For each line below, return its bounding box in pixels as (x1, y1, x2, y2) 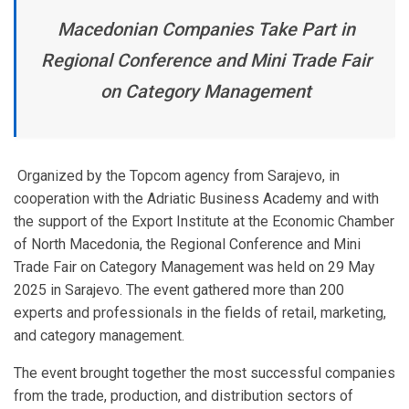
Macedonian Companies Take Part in (57, 18, 355, 41)
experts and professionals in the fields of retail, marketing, (14, 304, 386, 322)
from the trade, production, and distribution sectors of (14, 387, 353, 405)
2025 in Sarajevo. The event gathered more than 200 (14, 281, 344, 299)
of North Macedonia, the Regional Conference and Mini (14, 236, 361, 254)
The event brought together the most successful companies (14, 364, 395, 383)
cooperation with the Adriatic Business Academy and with (14, 190, 379, 208)
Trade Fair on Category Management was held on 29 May (14, 258, 375, 277)
